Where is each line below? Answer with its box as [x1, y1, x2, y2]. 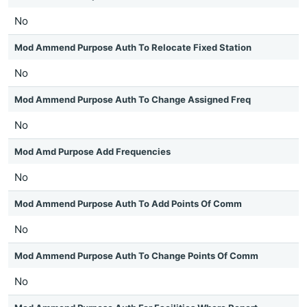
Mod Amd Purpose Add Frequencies [14, 146, 171, 157]
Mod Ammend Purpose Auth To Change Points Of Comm [14, 250, 258, 261]
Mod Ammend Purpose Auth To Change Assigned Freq [14, 94, 251, 105]
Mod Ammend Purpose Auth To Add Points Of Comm [14, 198, 242, 209]
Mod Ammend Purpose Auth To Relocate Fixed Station [14, 42, 251, 53]
